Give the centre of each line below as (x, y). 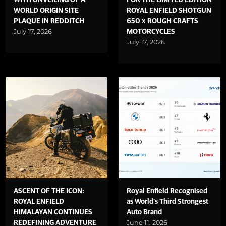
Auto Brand (144, 212)
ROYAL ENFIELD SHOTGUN (169, 11)
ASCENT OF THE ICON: (49, 191)
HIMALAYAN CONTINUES (53, 212)
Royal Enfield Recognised (167, 191)
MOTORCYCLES (151, 32)
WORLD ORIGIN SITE (46, 11)
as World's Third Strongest (167, 202)
